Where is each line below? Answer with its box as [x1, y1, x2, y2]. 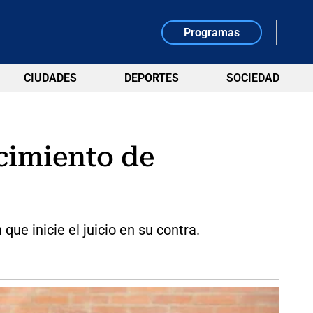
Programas [184, 25, 240, 39]
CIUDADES [23, 71, 77, 85]
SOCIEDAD [226, 71, 279, 85]
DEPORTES [124, 71, 179, 85]
